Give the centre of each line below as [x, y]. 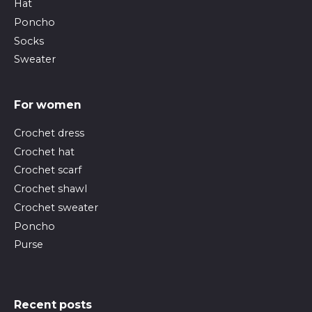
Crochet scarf [48, 170]
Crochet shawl [50, 189]
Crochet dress [49, 133]
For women [48, 105]
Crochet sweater [56, 207]
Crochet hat [44, 151]
